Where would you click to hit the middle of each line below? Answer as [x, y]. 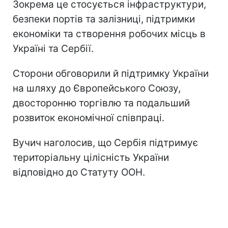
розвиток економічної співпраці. [89, 118]
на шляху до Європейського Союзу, [97, 88]
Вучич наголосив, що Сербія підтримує [105, 142]
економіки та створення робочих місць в [109, 34]
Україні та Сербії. [53, 48]
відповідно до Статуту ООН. [79, 172]
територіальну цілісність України [91, 157]
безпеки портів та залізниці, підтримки [104, 19]
